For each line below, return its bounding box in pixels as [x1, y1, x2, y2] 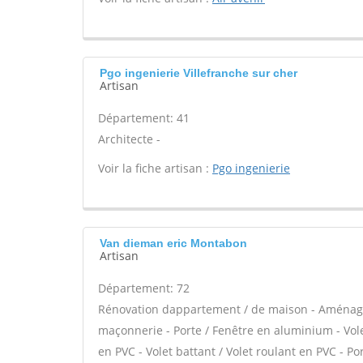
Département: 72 [98, 280, 190, 296]
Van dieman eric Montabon [100, 237, 247, 250]
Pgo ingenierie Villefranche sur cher [100, 66, 297, 79]
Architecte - [98, 131, 160, 147]
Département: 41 [98, 110, 190, 126]
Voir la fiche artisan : [98, 160, 212, 176]
